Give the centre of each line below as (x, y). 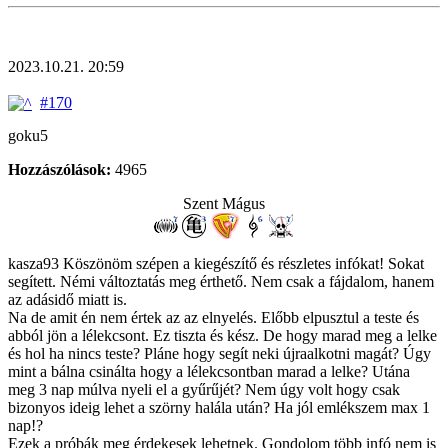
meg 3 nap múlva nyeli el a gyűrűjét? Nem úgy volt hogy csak (204, 389)
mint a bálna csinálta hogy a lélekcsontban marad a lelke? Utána (209, 371)
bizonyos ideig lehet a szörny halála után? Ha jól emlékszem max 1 (219, 407)
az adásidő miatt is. (67, 299)
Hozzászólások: (59, 169)
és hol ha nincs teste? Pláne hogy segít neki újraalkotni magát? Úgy (219, 353)
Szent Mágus (224, 203)
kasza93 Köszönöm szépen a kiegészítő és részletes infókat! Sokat (216, 263)
